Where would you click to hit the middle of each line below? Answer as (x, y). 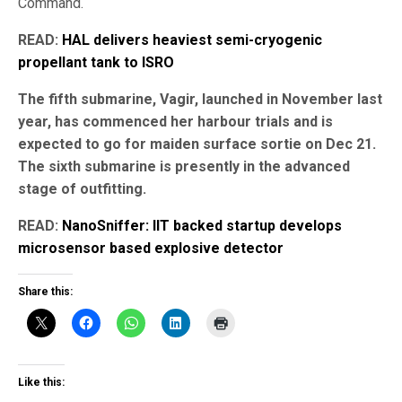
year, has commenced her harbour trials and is (175, 121)
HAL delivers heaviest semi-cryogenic (192, 39)
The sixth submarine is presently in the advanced (184, 166)
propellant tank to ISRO (96, 62)
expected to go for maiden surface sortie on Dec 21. (197, 144)
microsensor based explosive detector (151, 248)
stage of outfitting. (82, 188)
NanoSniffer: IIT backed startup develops (202, 225)
